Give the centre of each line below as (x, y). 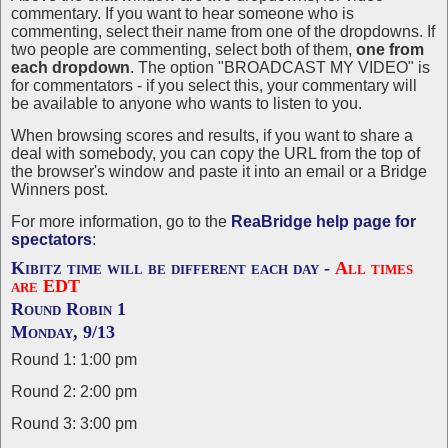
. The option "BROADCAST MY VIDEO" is (280, 67)
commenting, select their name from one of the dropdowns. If (223, 31)
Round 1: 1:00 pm (74, 359)
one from (390, 49)
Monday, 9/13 (63, 332)
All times (374, 268)
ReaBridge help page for (323, 221)
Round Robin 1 (68, 309)
